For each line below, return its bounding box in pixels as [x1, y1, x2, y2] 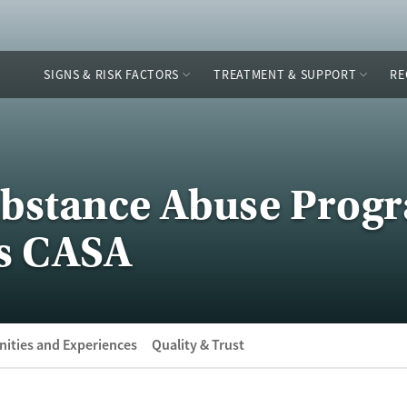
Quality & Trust [152, 335, 244, 354]
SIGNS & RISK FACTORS [44, 66, 180, 83]
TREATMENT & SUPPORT [213, 66, 357, 83]
